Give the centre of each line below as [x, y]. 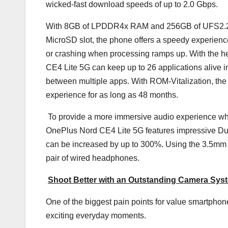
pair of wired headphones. [93, 158]
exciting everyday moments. [96, 215]
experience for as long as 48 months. [112, 95]
